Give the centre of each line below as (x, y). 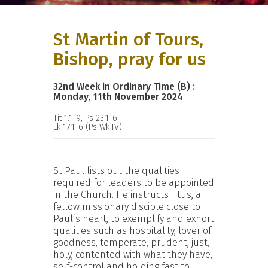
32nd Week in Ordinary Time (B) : (124, 86)
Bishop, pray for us (130, 59)
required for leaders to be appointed (134, 182)
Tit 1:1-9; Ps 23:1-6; (86, 118)
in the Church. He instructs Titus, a (127, 194)
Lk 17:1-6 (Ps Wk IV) (88, 127)
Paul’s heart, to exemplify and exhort (134, 218)
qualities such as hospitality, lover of (132, 230)
